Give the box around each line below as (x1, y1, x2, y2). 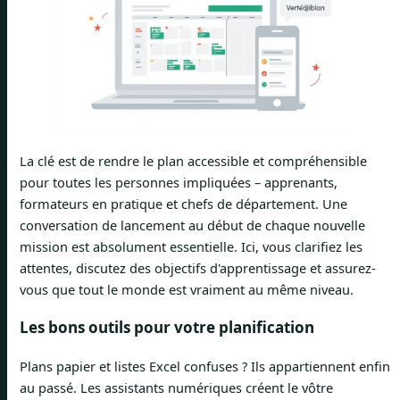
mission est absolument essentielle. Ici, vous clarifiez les (20, 237, 362, 255)
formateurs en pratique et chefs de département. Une (20, 195, 347, 212)
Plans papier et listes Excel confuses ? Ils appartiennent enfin (20, 357, 390, 376)
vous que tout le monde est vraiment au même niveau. (20, 280, 354, 298)
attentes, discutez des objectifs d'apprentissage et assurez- (20, 259, 376, 277)
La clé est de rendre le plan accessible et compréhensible (20, 152, 367, 170)
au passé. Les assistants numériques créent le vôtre (20, 379, 333, 397)
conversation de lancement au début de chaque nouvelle (20, 216, 365, 234)
